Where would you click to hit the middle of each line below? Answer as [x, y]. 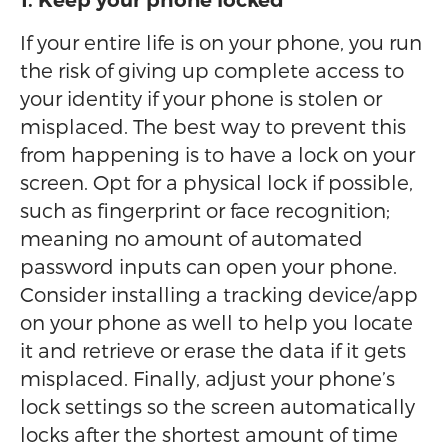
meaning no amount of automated [191, 238]
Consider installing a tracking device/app [219, 294]
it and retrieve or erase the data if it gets [213, 350]
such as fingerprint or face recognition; [205, 210]
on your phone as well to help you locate [216, 322]
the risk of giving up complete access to [212, 70]
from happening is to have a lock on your [217, 154]
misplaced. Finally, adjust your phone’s [207, 378]
